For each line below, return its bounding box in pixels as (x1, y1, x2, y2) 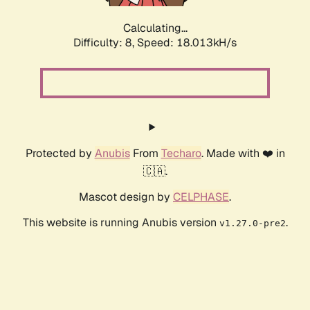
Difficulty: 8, (73, 35, 137, 51)
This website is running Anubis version (22, 215, 219, 230)
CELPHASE (173, 190, 229, 205)
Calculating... (122, 21, 188, 36)
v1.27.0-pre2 (219, 218, 286, 229)
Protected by (25, 146, 95, 161)
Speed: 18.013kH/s (137, 35, 237, 51)
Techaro (161, 146, 201, 161)
